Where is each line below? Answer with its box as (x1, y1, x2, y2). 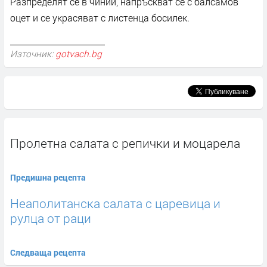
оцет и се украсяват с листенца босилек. (10, 11, 190, 24)
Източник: (10, 47, 55, 60)
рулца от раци (10, 210, 91, 227)
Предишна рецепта (10, 172, 86, 184)
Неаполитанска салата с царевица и (10, 195, 221, 212)
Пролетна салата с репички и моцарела (10, 135, 240, 152)
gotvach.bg (55, 47, 102, 60)
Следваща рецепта (10, 247, 86, 259)
